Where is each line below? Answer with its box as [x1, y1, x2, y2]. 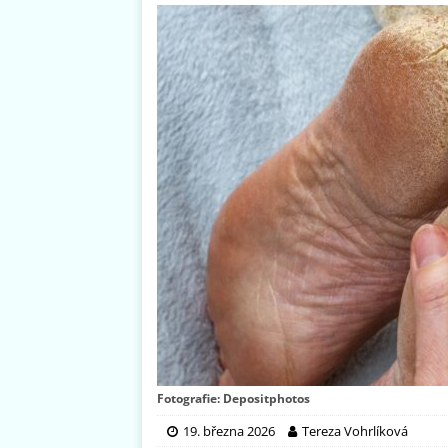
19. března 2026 [183, 422, 275, 441]
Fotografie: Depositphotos [157, 390, 310, 408]
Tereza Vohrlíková [302, 422, 408, 441]
